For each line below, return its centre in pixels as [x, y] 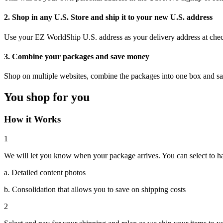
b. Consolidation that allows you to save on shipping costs [95, 189]
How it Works [32, 119]
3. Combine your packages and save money [77, 56]
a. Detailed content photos [45, 172]
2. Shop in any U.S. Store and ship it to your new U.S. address [108, 17]
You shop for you [47, 97]
